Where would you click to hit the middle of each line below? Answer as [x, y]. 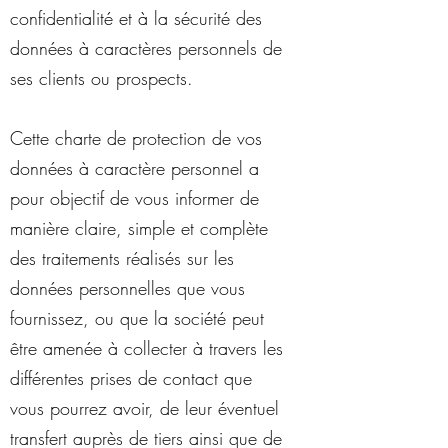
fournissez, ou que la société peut [137, 318]
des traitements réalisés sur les [122, 258]
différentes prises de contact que [131, 378]
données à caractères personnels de [146, 48]
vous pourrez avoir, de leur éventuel [144, 408]
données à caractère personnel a [134, 168]
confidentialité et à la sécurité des [136, 18]
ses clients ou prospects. [101, 78]
